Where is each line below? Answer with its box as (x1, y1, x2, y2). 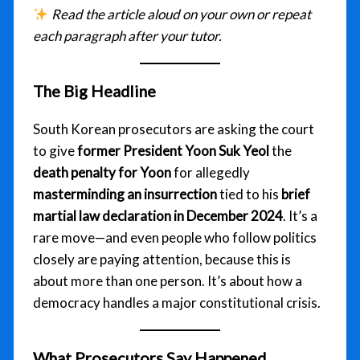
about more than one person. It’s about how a (33, 272, 303, 290)
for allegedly (171, 164, 251, 182)
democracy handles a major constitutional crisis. (33, 294, 321, 312)
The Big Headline (33, 81, 157, 101)
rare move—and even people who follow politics (33, 229, 317, 247)
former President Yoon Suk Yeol (77, 142, 270, 160)
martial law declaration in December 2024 (33, 207, 284, 225)
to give (33, 142, 78, 160)
